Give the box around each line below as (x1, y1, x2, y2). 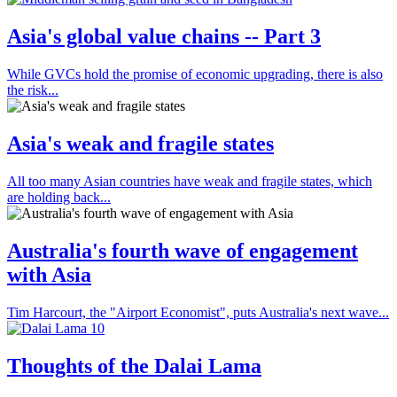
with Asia (7, 263, 91, 286)
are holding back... (7, 190, 111, 206)
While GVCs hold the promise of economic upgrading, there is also (7, 66, 383, 82)
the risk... (7, 82, 58, 98)
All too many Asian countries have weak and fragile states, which (7, 174, 372, 190)
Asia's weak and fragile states (7, 132, 274, 156)
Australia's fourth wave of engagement (7, 239, 358, 262)
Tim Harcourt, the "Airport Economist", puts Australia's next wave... (7, 304, 389, 320)
